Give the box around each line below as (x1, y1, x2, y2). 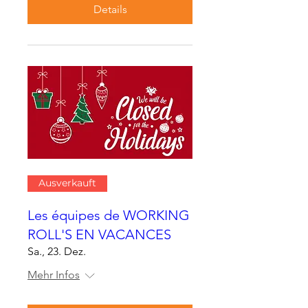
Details (93, 2, 127, 16)
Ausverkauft (38, 177, 96, 190)
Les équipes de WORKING (27, 206, 190, 223)
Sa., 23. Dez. (27, 244, 86, 258)
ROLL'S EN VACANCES (27, 225, 171, 243)
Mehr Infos (27, 267, 80, 281)
